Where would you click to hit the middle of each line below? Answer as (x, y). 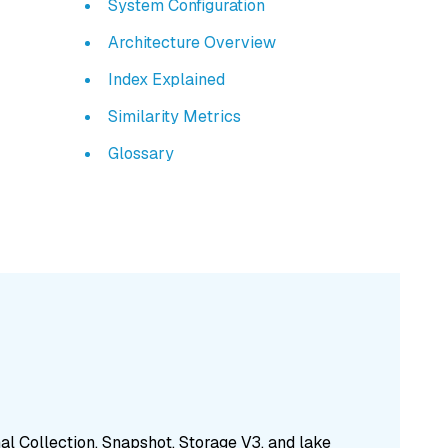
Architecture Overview (192, 43)
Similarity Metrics (175, 117)
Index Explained (167, 80)
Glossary (141, 154)
